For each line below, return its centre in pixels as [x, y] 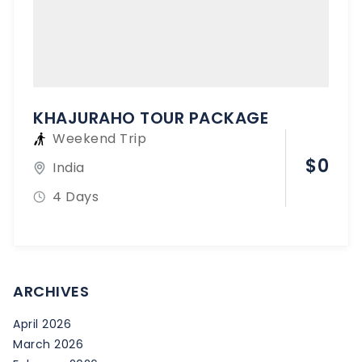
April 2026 [42, 324]
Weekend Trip [99, 138]
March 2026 [48, 344]
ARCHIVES [51, 291]
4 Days [76, 196]
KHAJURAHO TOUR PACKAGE [151, 118]
